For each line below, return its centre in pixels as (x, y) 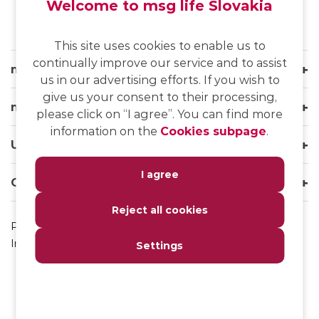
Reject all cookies (159, 210)
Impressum (40, 243)
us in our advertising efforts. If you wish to (159, 79)
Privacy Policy (45, 226)
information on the (105, 131)
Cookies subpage (213, 131)
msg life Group (57, 106)
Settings (159, 245)
